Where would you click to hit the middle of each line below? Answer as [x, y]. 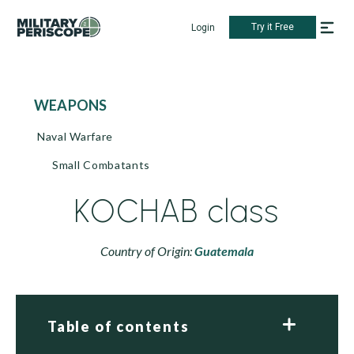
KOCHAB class [177, 211]
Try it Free [273, 27]
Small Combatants [102, 165]
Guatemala [224, 251]
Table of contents [119, 326]
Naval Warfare [75, 136]
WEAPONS [78, 105]
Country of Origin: [147, 251]
